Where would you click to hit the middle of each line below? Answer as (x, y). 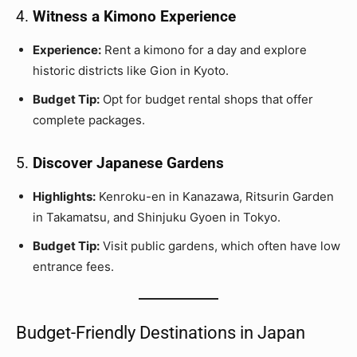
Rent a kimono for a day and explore (204, 50)
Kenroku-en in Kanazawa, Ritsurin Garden (215, 197)
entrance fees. (73, 267)
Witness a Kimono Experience (134, 17)
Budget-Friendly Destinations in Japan (161, 333)
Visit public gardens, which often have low (220, 246)
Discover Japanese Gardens (128, 163)
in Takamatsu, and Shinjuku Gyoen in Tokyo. (157, 218)
